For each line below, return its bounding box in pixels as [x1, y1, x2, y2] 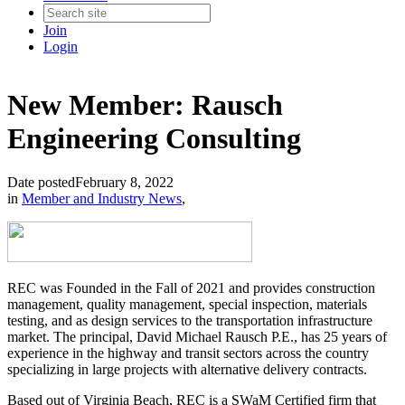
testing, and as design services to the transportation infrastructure [7, 313, 372, 329]
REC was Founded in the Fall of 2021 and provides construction [7, 280, 375, 297]
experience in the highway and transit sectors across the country [7, 345, 369, 362]
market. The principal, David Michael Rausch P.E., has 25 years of [7, 329, 387, 345]
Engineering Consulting [7, 121, 301, 155]
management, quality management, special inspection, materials [7, 297, 367, 313]
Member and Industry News [22, 191, 182, 207]
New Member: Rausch [7, 88, 283, 121]
